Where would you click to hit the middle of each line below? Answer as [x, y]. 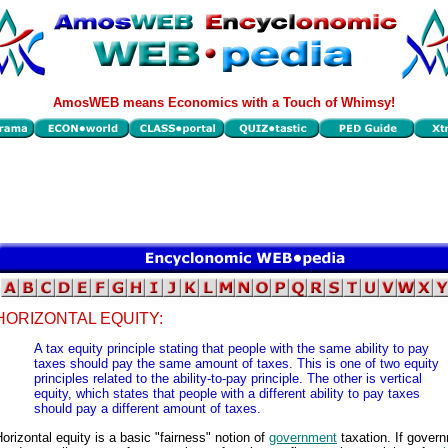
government [303, 437]
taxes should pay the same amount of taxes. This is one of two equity [236, 364]
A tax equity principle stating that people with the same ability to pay [231, 349]
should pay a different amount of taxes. [147, 409]
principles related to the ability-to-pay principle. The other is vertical [228, 379]
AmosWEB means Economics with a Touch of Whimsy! [224, 102]
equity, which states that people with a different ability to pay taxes [227, 394]
